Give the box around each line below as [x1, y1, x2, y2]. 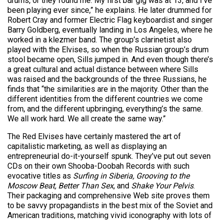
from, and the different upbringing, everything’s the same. [7, 104, 203, 113]
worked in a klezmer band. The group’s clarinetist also [7, 35, 192, 44]
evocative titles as [7, 171, 73, 181]
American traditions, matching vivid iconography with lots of [7, 211, 212, 220]
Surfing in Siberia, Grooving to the [73, 171, 189, 181]
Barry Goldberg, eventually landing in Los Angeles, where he [7, 25, 213, 35]
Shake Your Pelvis [131, 181, 193, 190]
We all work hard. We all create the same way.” [7, 114, 166, 123]
